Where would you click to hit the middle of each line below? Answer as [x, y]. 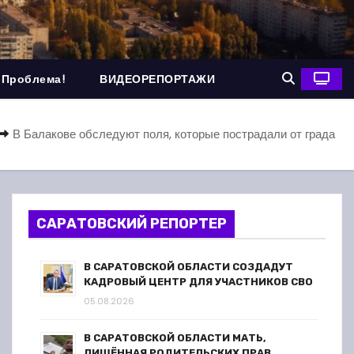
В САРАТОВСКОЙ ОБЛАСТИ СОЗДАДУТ [188, 267]
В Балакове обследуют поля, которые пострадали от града [174, 134]
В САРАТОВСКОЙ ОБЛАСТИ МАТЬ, [175, 338]
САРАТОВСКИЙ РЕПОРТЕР [132, 224]
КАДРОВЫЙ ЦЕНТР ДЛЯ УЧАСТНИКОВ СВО [198, 282]
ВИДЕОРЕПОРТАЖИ [157, 79]
